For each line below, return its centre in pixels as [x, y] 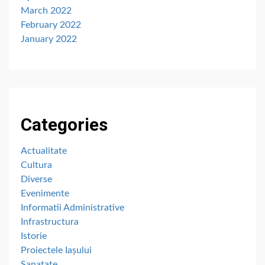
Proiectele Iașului [56, 250]
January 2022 [49, 39]
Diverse [36, 179]
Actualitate [44, 151]
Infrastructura [50, 222]
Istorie [34, 236]
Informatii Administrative [72, 207]
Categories [64, 124]
